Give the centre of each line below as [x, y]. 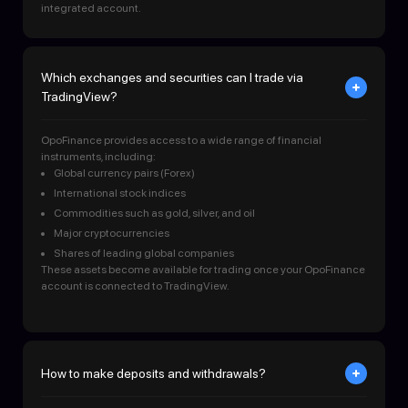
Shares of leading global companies [144, 254]
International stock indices [120, 194]
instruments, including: [98, 157]
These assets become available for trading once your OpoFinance [203, 270]
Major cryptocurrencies [112, 234]
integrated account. [91, 9]
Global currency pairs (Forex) [125, 173]
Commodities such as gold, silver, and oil [155, 214]
